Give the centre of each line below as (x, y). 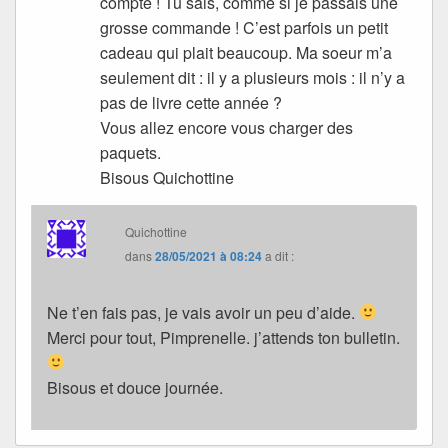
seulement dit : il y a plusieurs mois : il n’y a (253, 77)
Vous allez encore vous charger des (227, 127)
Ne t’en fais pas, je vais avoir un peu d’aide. (203, 312)
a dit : (280, 255)
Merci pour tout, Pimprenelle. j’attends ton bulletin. (223, 337)
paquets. (131, 152)
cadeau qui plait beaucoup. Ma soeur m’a (246, 52)
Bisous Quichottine (167, 177)
